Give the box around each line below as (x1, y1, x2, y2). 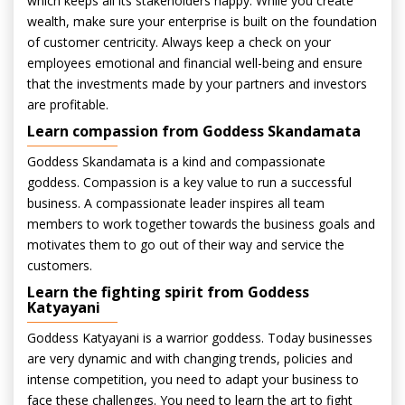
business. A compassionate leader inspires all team (27, 194, 325, 212)
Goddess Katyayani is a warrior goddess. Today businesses (27, 329, 372, 346)
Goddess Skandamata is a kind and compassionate (27, 153, 325, 170)
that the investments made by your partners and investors (27, 75, 367, 92)
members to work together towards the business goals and (27, 215, 375, 232)
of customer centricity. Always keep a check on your (27, 33, 331, 51)
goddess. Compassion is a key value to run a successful (27, 174, 352, 191)
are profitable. (27, 96, 108, 113)
